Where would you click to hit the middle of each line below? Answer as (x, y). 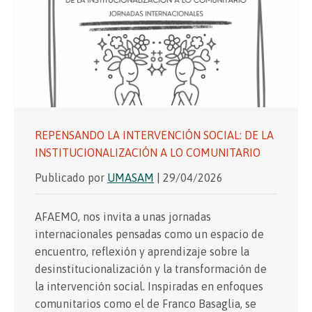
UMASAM (131, 177)
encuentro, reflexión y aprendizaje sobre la (142, 251)
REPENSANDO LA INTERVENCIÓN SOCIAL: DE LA (154, 135)
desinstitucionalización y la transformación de (151, 268)
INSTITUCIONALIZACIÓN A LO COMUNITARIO (148, 152)
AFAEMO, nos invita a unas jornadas (123, 216)
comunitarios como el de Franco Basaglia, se (146, 303)
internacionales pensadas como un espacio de (149, 234)
